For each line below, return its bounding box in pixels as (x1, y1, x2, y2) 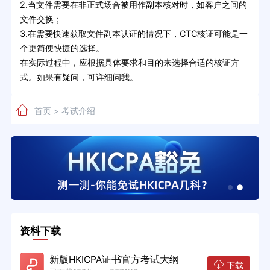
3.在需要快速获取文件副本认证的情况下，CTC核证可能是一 (19, 28, 248, 39)
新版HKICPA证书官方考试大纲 (49, 253, 179, 265)
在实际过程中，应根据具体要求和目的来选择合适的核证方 (19, 57, 239, 67)
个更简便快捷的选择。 (19, 42, 104, 53)
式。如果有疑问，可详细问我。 (19, 71, 138, 82)
